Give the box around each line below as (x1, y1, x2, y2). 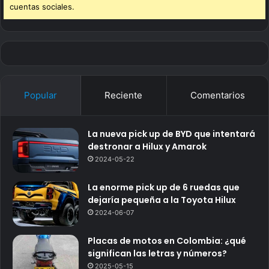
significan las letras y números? (88, 247, 227, 260)
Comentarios (190, 89, 245, 101)
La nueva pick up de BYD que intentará (88, 128, 255, 141)
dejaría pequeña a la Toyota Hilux (88, 194, 236, 207)
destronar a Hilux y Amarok (88, 141, 207, 153)
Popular (24, 89, 58, 101)
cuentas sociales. (10, 2, 74, 12)
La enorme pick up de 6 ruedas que (88, 181, 240, 194)
